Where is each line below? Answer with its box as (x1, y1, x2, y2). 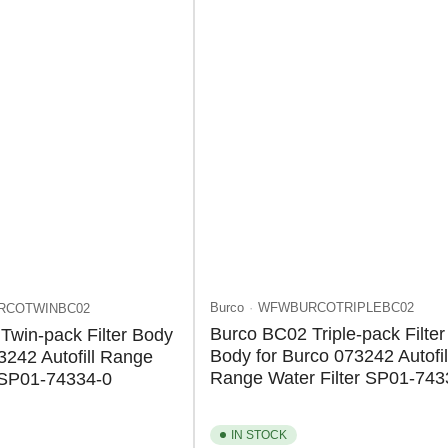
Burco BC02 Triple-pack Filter (210, 324, 445, 344)
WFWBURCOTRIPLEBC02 (258, 300, 415, 315)
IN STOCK (231, 428, 287, 443)
